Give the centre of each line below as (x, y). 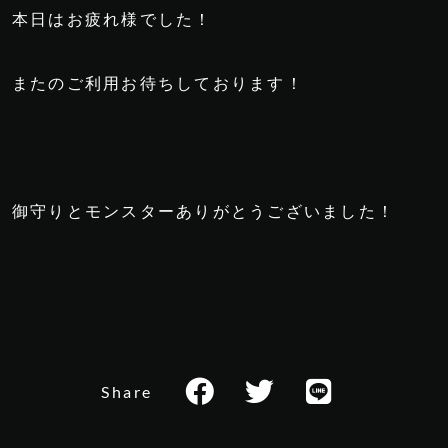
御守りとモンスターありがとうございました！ (204, 210)
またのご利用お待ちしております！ (158, 82)
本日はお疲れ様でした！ (112, 18)
